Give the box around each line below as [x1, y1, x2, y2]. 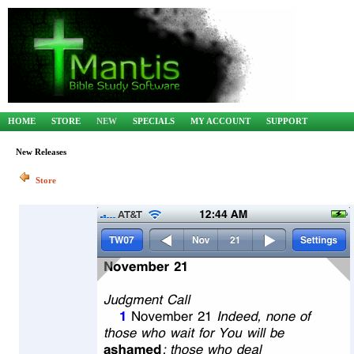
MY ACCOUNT [190, 116, 250, 126]
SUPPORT [266, 116, 307, 126]
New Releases [16, 147, 66, 156]
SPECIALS [133, 116, 175, 126]
